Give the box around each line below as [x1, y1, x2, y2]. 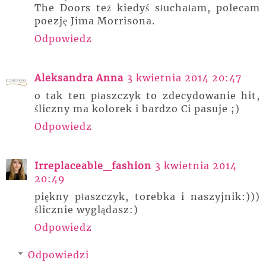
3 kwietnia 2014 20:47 [127, 71, 242, 84]
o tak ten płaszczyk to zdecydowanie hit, [34, 89, 260, 102]
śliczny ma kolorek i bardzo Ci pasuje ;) [34, 102, 240, 115]
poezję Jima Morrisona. [34, 14, 155, 27]
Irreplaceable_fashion [34, 159, 151, 172]
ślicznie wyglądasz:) [34, 203, 138, 216]
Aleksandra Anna [34, 71, 123, 84]
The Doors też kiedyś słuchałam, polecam [34, 1, 260, 14]
